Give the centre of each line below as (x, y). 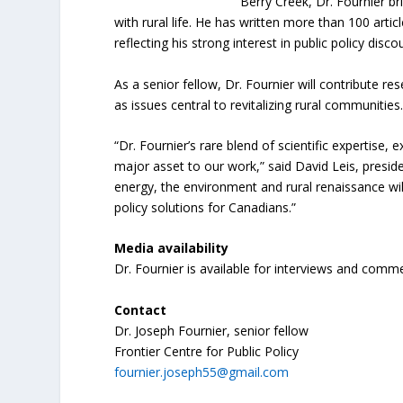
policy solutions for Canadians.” (206, 207)
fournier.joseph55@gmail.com (202, 372)
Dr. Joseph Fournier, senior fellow (212, 330)
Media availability (172, 248)
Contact (141, 309)
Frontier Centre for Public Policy (207, 351)
